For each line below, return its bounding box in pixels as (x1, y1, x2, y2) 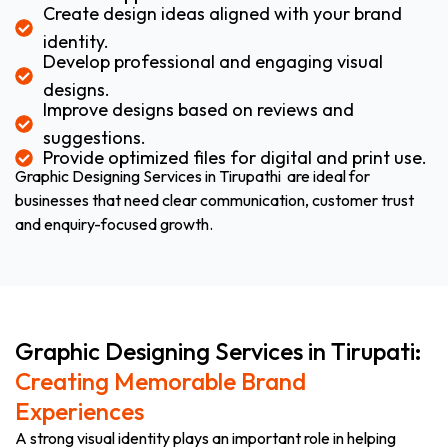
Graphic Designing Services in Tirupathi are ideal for (15, 165, 370, 186)
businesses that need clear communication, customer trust (15, 189, 414, 210)
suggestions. (42, 125, 146, 149)
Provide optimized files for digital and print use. (42, 145, 427, 169)
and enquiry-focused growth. (15, 213, 213, 234)
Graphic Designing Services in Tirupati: (15, 335, 422, 366)
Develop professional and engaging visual (42, 49, 383, 73)
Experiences (15, 395, 144, 426)
